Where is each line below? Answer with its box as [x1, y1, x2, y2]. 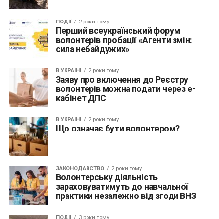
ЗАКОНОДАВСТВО [55, 165, 104, 172]
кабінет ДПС [55, 93, 106, 103]
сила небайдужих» [55, 44, 130, 54]
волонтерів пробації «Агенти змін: [55, 35, 193, 45]
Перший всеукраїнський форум [55, 25, 180, 36]
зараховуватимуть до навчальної [55, 181, 189, 192]
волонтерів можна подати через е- [55, 84, 196, 94]
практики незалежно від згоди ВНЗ [55, 191, 196, 201]
